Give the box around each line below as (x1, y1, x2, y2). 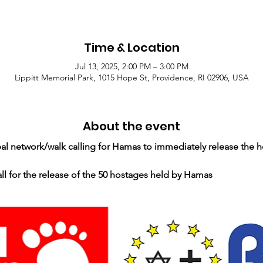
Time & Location (83, 39, 180, 56)
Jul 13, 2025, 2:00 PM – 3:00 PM (75, 61, 188, 72)
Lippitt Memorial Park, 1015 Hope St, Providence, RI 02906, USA (14, 72, 249, 83)
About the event (83, 118, 180, 135)
